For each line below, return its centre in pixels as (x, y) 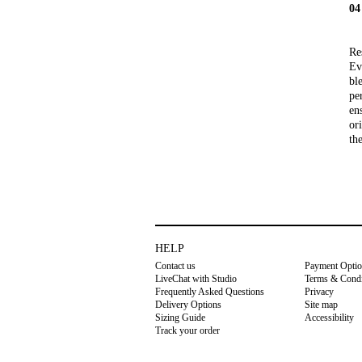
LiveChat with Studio (196, 279)
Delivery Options (188, 305)
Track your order (187, 330)
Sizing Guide (180, 318)
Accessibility (329, 318)
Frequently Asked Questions (210, 292)
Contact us (175, 266)
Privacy (319, 292)
